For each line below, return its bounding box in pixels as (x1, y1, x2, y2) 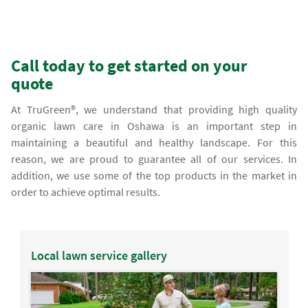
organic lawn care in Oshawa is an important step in (11, 119, 297, 133)
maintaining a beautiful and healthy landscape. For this (11, 135, 297, 150)
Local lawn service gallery (30, 247, 167, 264)
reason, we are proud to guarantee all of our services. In (11, 152, 297, 166)
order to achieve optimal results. (11, 185, 161, 199)
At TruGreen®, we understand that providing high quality (11, 102, 297, 117)
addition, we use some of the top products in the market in (11, 168, 297, 183)
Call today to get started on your (11, 55, 248, 77)
